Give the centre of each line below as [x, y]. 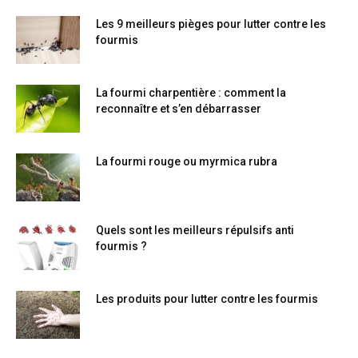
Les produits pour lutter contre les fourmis [207, 298]
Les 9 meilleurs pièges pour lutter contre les [211, 24]
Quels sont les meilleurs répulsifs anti [195, 230]
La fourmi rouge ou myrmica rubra [187, 161]
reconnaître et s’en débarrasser [179, 108]
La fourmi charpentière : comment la [191, 92]
